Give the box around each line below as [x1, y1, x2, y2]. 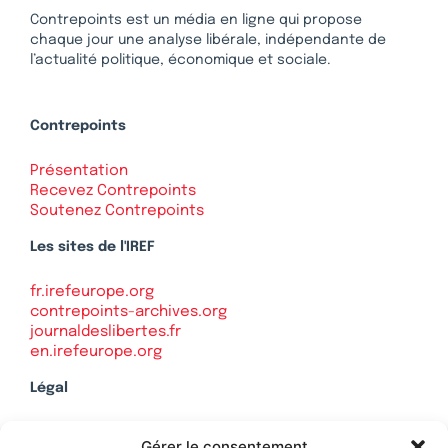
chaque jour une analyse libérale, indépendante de [30, 33, 386, 48]
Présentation [30, 163, 128, 180]
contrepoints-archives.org [30, 304, 227, 321]
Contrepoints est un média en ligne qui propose [30, 13, 362, 28]
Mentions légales [30, 425, 157, 442]
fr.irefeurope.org [30, 284, 154, 301]
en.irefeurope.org [30, 344, 162, 361]
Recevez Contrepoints [30, 183, 196, 200]
